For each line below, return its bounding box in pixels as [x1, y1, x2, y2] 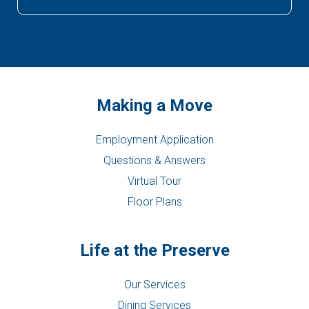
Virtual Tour [128, 174, 181, 188]
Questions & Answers [103, 153, 206, 167]
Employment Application [95, 132, 214, 146]
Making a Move [97, 95, 212, 115]
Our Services [123, 277, 186, 291]
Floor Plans [127, 195, 182, 208]
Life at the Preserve [79, 240, 230, 260]
